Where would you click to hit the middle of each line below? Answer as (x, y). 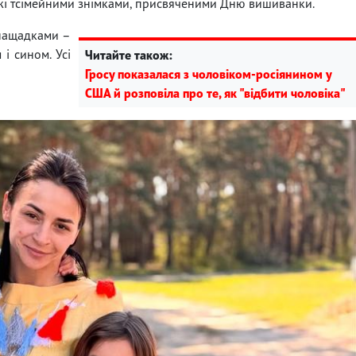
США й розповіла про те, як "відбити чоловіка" (215, 93)
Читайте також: (129, 54)
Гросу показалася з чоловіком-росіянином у (208, 74)
